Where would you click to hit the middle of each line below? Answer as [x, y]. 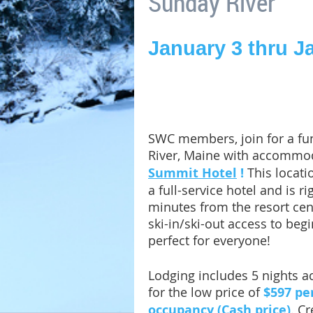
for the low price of [206, 292]
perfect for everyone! [211, 241]
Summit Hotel [192, 173]
